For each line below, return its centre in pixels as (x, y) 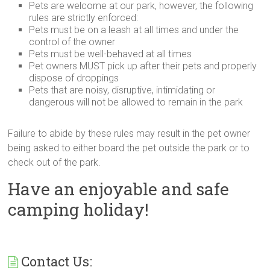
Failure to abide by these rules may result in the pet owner (129, 134)
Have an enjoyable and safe (119, 189)
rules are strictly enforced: (84, 18)
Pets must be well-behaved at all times (111, 54)
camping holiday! (79, 210)
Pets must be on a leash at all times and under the (134, 30)
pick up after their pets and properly (181, 66)
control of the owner (72, 42)
